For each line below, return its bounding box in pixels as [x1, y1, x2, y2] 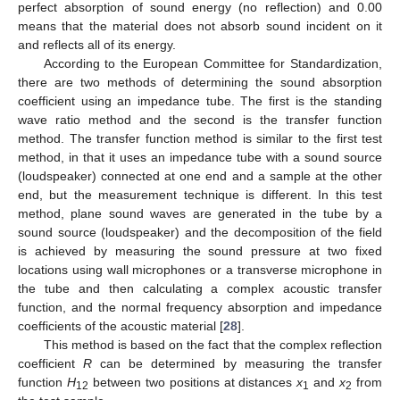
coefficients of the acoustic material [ [18, 319, 223, 334]
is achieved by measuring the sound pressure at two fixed [18, 244, 382, 259]
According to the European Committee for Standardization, [43, 56, 382, 71]
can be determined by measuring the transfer [92, 356, 382, 371]
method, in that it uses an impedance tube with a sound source [18, 150, 382, 165]
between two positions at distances [87, 375, 297, 390]
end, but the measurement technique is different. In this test [18, 187, 382, 203]
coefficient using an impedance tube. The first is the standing [18, 94, 382, 109]
